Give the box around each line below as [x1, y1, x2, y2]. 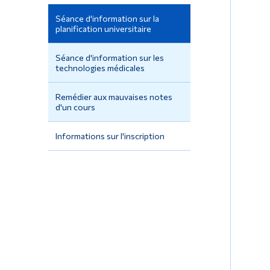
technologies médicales [55, 63, 145, 74]
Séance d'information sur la [55, 13, 159, 24]
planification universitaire [55, 24, 151, 34]
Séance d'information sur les [55, 52, 164, 63]
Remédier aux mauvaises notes [55, 92, 172, 102]
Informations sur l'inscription [55, 131, 165, 142]
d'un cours [55, 102, 95, 113]
